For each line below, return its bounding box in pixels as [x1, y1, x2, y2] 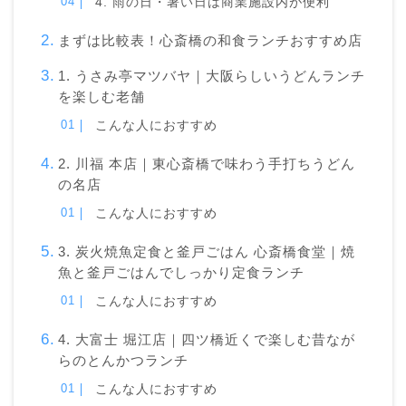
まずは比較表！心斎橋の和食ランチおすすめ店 [57, 32, 362, 48]
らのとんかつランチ [57, 352, 188, 368]
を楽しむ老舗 [57, 88, 145, 104]
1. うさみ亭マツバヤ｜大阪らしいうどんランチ [57, 67, 365, 83]
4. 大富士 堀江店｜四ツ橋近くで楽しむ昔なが [57, 331, 355, 347]
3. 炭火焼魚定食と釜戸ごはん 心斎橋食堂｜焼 [57, 243, 355, 259]
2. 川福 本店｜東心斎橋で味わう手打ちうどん [57, 155, 355, 171]
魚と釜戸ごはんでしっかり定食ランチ [57, 264, 304, 280]
